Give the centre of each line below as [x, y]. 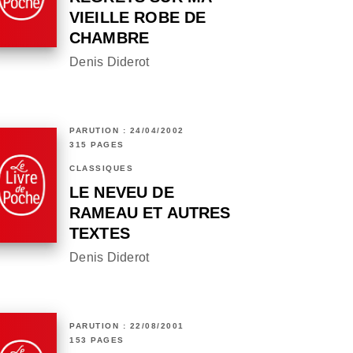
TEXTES [100, 234]
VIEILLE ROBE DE [138, 18]
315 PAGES [97, 145]
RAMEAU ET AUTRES [150, 213]
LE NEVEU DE [122, 193]
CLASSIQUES [101, 169]
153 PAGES [97, 340]
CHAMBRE [110, 38]
